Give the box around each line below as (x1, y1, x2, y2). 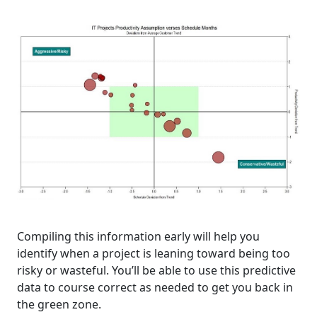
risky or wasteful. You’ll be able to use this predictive (17, 262, 296, 278)
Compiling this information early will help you (17, 228, 260, 244)
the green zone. (17, 296, 101, 312)
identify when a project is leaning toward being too (17, 245, 290, 261)
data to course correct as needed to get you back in (17, 279, 293, 295)
